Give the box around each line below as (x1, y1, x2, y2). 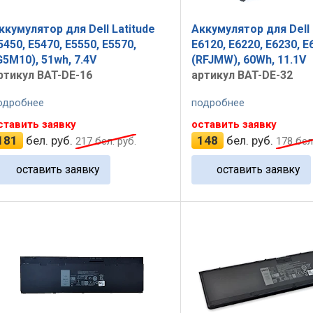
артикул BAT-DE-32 (191, 68, 293, 82)
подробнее (191, 96, 245, 109)
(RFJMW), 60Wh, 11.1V (191, 53, 306, 67)
